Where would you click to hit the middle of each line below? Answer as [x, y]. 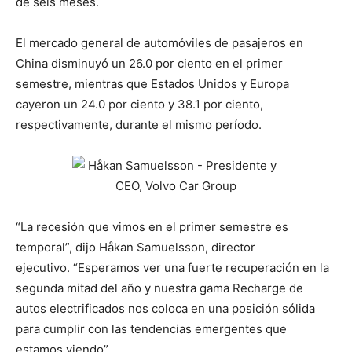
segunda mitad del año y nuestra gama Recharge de [159, 288]
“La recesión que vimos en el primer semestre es [152, 226]
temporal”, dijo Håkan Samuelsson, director [136, 247]
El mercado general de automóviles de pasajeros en [159, 42]
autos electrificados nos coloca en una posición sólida [165, 308]
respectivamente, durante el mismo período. [139, 124]
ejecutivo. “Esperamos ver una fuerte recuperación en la [172, 267]
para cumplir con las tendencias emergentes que [151, 328]
